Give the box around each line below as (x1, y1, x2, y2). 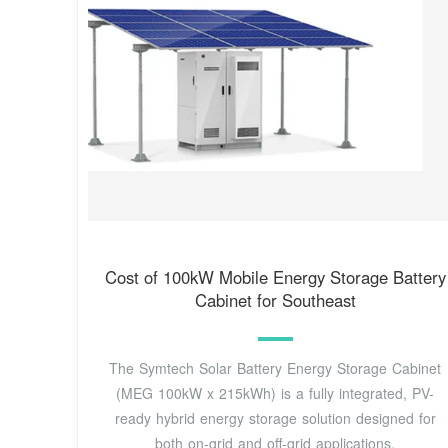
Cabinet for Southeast (194, 287, 356, 312)
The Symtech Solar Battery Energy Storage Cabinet (109, 357, 442, 378)
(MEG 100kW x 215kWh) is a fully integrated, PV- (116, 382, 435, 403)
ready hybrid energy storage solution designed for (114, 407, 436, 428)
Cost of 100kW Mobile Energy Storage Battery (104, 264, 446, 289)
